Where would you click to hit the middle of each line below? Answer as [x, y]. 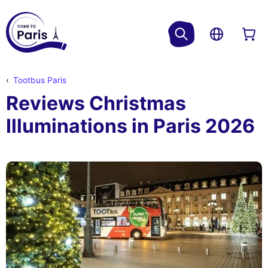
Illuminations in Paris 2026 [130, 126]
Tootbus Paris [39, 80]
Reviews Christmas [96, 103]
